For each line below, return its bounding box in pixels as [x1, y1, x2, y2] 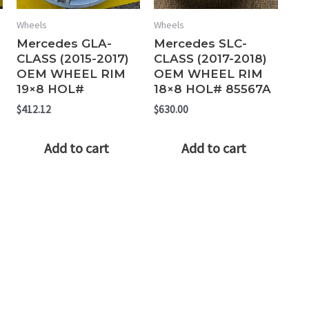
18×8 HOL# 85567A [154, 82, 272, 97]
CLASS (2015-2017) [16, 52, 129, 66]
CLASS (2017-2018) [154, 52, 268, 66]
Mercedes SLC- [154, 37, 248, 51]
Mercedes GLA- [16, 37, 112, 51]
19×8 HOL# [16, 82, 84, 97]
